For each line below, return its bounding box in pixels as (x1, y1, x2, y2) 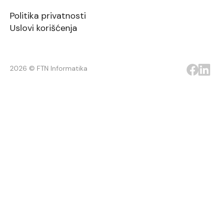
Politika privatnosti (10, 10, 86, 22)
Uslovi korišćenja (10, 22, 77, 34)
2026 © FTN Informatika (10, 64, 87, 73)
